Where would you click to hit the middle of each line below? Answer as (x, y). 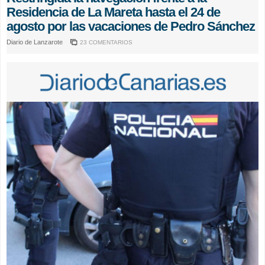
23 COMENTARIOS (106, 42)
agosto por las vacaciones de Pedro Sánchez (131, 26)
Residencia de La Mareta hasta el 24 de (113, 12)
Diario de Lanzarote (35, 42)
